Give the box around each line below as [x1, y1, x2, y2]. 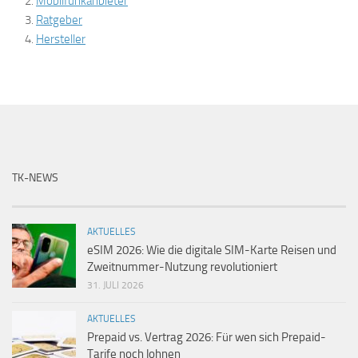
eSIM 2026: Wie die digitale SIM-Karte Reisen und [87, 243, 336, 257]
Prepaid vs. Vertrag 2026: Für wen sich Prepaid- [87, 330, 326, 344]
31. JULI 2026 [87, 280, 144, 291]
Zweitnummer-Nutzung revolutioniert [87, 260, 277, 274]
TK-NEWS [12, 171, 58, 185]
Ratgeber [36, 13, 82, 27]
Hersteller [36, 32, 86, 46]
